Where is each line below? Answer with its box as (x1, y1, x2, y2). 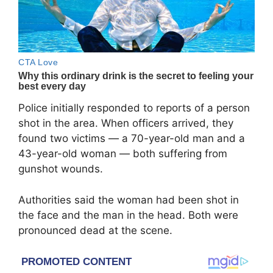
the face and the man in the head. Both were (18, 208, 238, 221)
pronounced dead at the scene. (18, 224, 172, 236)
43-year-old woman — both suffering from (18, 147, 227, 160)
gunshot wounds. (18, 163, 103, 175)
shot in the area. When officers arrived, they (18, 117, 233, 130)
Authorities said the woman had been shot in (18, 193, 239, 206)
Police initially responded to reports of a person (18, 102, 250, 115)
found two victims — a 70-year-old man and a (18, 132, 245, 145)
